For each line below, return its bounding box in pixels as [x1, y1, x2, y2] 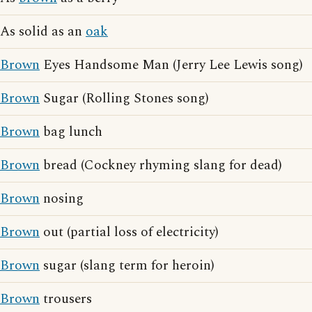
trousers [40, 289, 92, 309]
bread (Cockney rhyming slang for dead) [40, 155, 282, 175]
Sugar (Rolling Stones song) [40, 88, 209, 109]
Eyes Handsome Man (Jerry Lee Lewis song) [40, 55, 303, 75]
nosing [40, 189, 84, 209]
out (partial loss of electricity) [40, 222, 219, 242]
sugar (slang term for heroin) [40, 256, 214, 276]
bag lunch [40, 122, 102, 142]
